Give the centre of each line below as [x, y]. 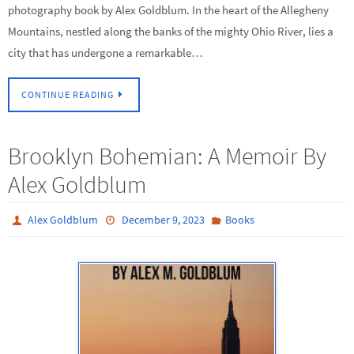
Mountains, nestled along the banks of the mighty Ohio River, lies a [171, 32]
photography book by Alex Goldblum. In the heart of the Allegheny [168, 10]
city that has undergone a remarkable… [105, 53]
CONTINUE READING [68, 95]
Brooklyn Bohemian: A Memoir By [167, 156]
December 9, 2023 [163, 220]
